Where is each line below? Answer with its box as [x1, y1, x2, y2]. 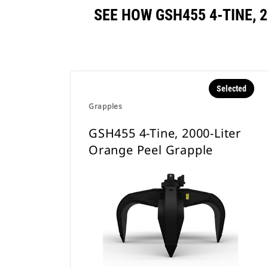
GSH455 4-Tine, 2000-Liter [89, 125, 242, 141]
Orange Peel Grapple [89, 142, 214, 158]
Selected [216, 84, 246, 93]
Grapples [89, 101, 123, 111]
